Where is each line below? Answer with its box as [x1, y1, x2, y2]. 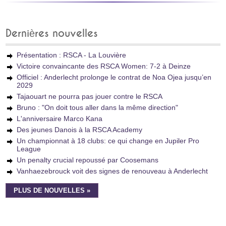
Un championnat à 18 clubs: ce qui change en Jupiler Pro [17, 137, 200, 145]
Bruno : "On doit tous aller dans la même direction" [17, 103, 179, 111]
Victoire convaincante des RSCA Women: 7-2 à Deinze [17, 62, 191, 70]
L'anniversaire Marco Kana [17, 115, 103, 123]
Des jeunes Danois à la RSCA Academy [17, 126, 143, 134]
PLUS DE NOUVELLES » [14, 187, 91, 194]
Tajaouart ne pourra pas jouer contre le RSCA [17, 92, 163, 100]
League [17, 145, 41, 153]
